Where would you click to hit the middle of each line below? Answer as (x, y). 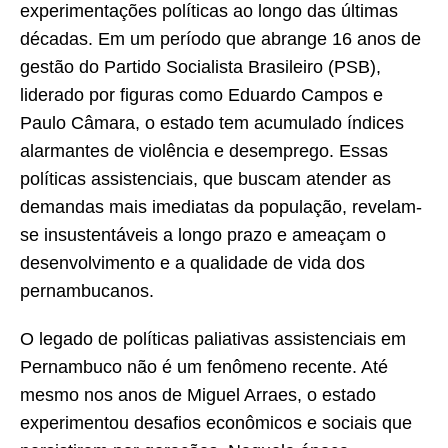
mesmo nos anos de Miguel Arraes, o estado (198, 395)
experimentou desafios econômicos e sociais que (216, 423)
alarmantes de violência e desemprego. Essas (204, 151)
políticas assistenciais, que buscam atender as (205, 179)
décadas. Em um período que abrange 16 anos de (220, 39)
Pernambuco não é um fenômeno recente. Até (204, 367)
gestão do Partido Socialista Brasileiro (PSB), (200, 67)
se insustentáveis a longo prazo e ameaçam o (203, 235)
